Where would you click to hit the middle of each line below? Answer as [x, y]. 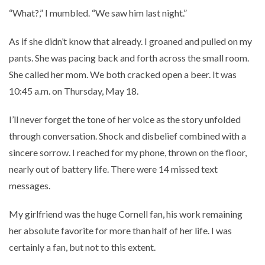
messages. [30, 185]
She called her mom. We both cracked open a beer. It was [123, 74]
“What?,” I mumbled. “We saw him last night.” [98, 12]
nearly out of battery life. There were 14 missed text [113, 169]
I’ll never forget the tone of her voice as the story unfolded [125, 119]
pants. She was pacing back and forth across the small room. [129, 57]
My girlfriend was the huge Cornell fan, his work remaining [126, 214]
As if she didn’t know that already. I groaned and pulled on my [130, 41]
